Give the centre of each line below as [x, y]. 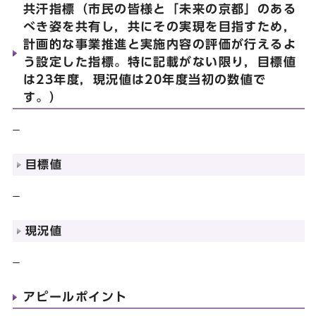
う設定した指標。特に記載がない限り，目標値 [160, 61]
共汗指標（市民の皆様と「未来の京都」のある [160, 8]
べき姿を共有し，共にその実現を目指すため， [160, 26]
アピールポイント [75, 296]
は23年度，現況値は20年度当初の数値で [145, 79]
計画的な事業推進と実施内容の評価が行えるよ [160, 44]
